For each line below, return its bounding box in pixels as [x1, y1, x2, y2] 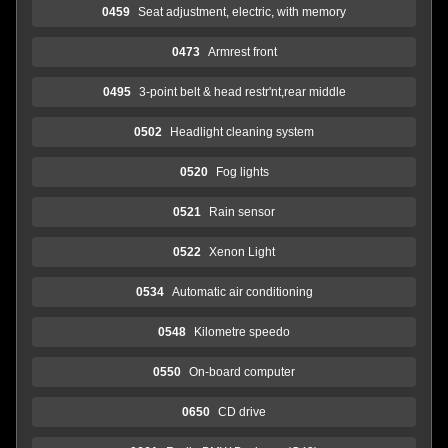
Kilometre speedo [194, 324, 290, 339]
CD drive [218, 404, 266, 419]
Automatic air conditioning [171, 284, 313, 299]
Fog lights [215, 164, 269, 179]
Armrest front [207, 44, 277, 59]
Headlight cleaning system [170, 124, 314, 139]
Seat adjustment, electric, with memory [138, 4, 346, 19]
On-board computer [189, 364, 295, 379]
